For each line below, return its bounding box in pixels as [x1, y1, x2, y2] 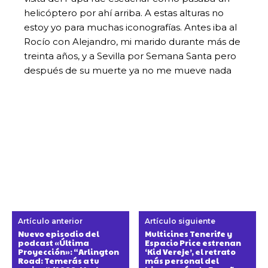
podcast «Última [18, 237, 89, 248]
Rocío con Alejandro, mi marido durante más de [24, 35, 240, 47]
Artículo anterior [18, 216, 83, 226]
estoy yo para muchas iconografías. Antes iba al [24, 21, 237, 33]
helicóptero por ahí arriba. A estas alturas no [24, 7, 224, 19]
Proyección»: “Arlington [18, 246, 119, 257]
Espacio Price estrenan [145, 237, 242, 248]
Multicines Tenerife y [145, 228, 233, 239]
